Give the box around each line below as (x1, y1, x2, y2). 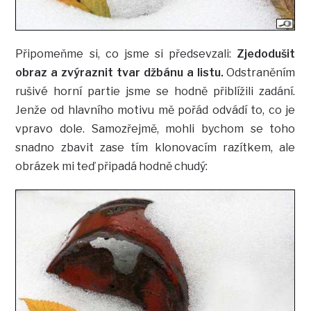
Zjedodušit (237, 47, 296, 61)
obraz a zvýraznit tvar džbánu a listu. (15, 66, 224, 80)
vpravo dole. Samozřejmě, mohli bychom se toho (15, 122, 296, 136)
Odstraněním (223, 66, 296, 80)
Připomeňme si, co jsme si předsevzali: (15, 47, 237, 61)
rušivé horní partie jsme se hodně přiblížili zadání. (15, 85, 296, 99)
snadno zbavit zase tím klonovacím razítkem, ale (15, 141, 296, 155)
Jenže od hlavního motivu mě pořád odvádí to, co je (15, 103, 296, 117)
